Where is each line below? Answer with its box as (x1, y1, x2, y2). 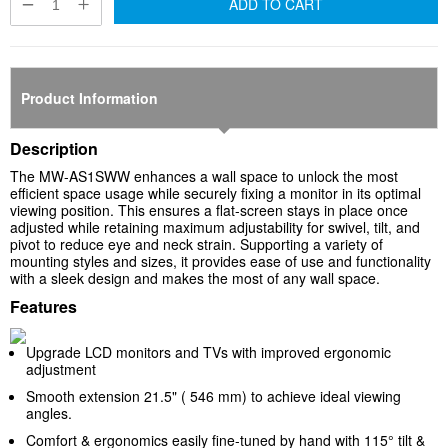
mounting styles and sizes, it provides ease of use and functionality (10, 251, 431, 272)
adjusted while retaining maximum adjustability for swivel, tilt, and (10, 217, 420, 238)
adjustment (26, 359, 96, 380)
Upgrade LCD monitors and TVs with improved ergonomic (26, 342, 391, 363)
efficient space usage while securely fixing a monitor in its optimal (10, 183, 421, 204)
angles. (26, 403, 72, 424)
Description (10, 137, 98, 161)
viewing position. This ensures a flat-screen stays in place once (10, 200, 408, 221)
